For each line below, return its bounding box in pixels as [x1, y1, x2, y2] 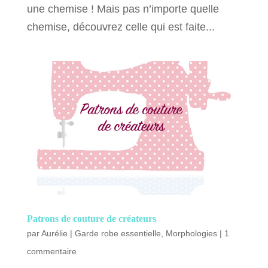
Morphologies [165, 228, 217, 238]
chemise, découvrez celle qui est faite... [26, 20, 215, 33]
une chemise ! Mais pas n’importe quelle [26, 2, 219, 15]
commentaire [26, 246, 77, 256]
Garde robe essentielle [74, 228, 161, 238]
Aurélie [41, 228, 68, 238]
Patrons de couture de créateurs [26, 213, 156, 224]
